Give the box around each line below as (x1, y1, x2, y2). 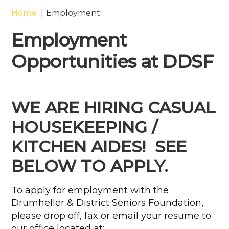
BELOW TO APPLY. (11, 156, 169, 176)
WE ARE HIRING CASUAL (11, 98, 216, 118)
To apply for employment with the (11, 185, 169, 196)
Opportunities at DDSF (11, 51, 214, 73)
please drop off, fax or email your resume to (11, 210, 212, 221)
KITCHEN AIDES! (11, 136, 151, 156)
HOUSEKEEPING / (11, 117, 158, 137)
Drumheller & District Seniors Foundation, (11, 197, 204, 209)
